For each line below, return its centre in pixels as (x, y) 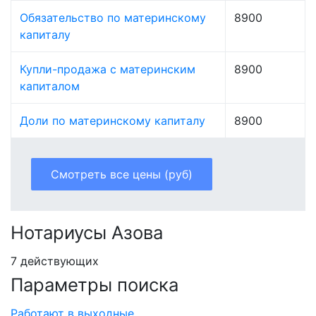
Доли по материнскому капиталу (113, 120)
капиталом (50, 86)
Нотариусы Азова (87, 232)
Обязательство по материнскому (113, 17)
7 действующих (55, 261)
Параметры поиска (95, 285)
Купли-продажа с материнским (108, 69)
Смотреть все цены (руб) (122, 174)
